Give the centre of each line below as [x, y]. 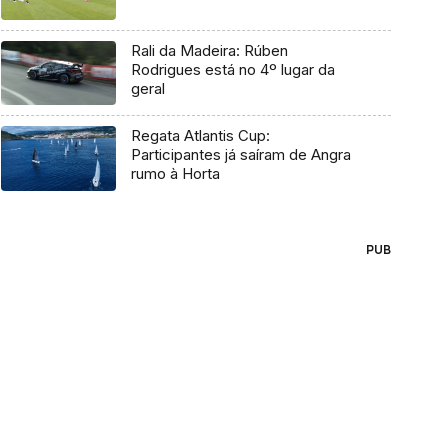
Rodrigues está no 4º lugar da [232, 69]
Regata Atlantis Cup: [200, 136]
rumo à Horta [175, 174]
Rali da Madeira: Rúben [209, 50]
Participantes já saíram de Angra [240, 155]
